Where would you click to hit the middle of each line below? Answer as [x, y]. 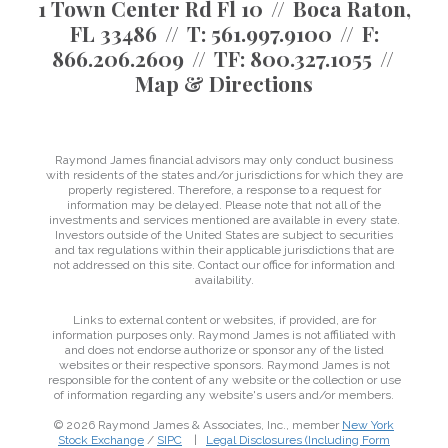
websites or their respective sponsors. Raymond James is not [224, 365]
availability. [224, 280]
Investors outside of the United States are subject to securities [224, 235]
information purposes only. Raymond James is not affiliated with [224, 335]
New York [368, 425]
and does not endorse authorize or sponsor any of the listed [224, 350]
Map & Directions [224, 83]
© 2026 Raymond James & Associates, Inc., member [198, 425]
